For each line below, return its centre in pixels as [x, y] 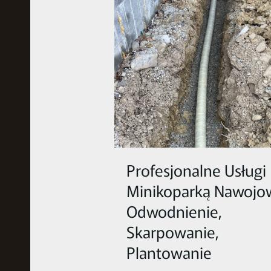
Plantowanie [169, 252]
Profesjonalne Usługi [197, 169]
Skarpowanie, [173, 231]
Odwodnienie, [175, 211]
